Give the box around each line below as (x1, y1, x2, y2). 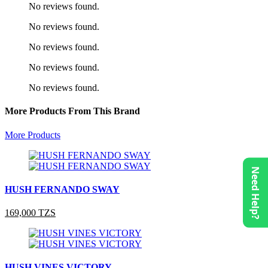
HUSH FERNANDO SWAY (5, 184, 120, 194)
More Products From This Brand (5, 106, 140, 117)
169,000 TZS (5, 208, 56, 218)
